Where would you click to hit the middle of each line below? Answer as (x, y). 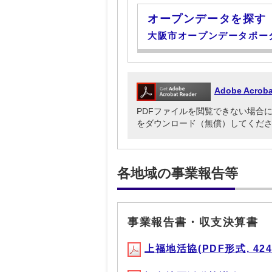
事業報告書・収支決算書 (193, 223)
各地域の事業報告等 (178, 174)
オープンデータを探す (207, 19)
